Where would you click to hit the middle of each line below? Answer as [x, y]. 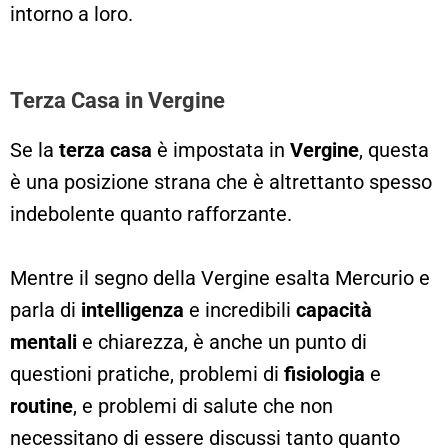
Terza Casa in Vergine [117, 100]
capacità [334, 309]
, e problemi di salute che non [203, 405]
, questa [394, 149]
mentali [43, 341]
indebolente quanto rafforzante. [153, 213]
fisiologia [324, 373]
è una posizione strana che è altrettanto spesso [221, 181]
